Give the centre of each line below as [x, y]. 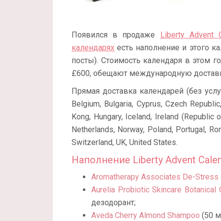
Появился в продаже [116, 35]
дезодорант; [113, 203]
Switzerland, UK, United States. [125, 143]
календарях [93, 48]
